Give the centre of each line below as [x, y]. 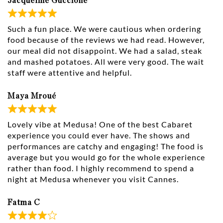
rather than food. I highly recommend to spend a [101, 168]
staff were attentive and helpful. [70, 73]
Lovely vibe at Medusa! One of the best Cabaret [100, 124]
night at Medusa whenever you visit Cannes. [93, 179]
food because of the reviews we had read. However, [106, 40]
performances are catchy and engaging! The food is [106, 146]
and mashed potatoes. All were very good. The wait [106, 62]
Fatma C [24, 203]
